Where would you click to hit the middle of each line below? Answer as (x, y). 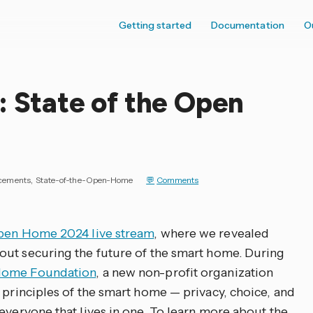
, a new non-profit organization (185, 272)
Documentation (247, 25)
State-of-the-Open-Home (84, 180)
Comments (178, 180)
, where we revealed (212, 233)
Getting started (155, 25)
